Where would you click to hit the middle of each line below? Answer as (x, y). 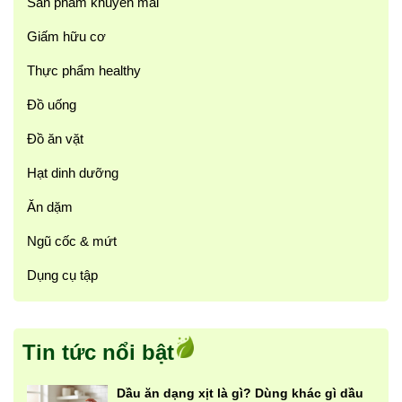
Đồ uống (52, 104)
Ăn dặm (50, 206)
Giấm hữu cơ (66, 36)
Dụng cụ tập (62, 275)
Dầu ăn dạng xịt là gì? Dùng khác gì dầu (240, 393)
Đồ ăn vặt (55, 138)
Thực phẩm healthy (84, 70)
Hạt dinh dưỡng (73, 172)
